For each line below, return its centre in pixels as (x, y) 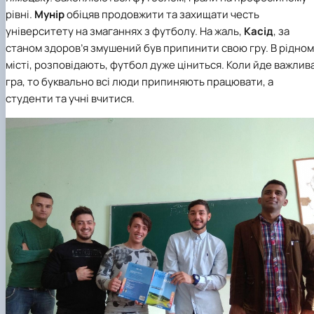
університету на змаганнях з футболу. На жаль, (125, 32)
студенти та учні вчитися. (70, 99)
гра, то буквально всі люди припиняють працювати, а (139, 82)
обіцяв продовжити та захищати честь (162, 15)
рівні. (20, 15)
